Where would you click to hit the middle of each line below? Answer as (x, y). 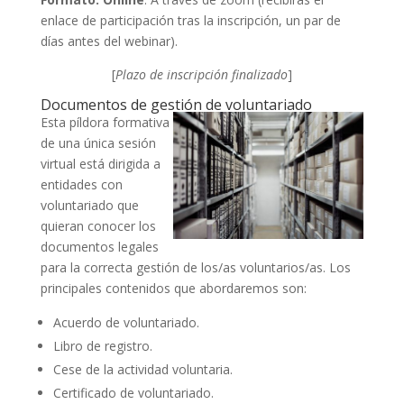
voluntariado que (89, 205)
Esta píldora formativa (105, 122)
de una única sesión (98, 142)
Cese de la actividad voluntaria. (142, 369)
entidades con (81, 184)
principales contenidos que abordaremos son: (173, 288)
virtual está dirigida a (100, 163)
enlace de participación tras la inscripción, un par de (190, 20)
